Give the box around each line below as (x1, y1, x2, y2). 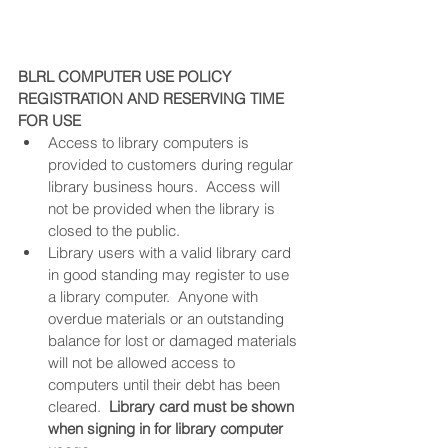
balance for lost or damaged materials (48, 331, 301, 351)
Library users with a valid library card (48, 243, 295, 263)
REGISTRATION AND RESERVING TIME (18, 89, 288, 109)
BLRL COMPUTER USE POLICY (18, 67, 231, 87)
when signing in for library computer (48, 419, 287, 439)
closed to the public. (48, 221, 180, 241)
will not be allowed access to (48, 353, 239, 373)
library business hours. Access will (48, 177, 284, 197)
